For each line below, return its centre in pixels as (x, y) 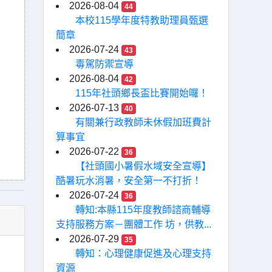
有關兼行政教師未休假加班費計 (143, 122)
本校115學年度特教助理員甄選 (142, 20)
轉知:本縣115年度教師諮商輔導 (143, 210)
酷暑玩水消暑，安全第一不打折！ (129, 181)
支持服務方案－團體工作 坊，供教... (134, 224)
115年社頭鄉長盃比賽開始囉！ (142, 93)
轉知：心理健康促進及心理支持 (143, 253)
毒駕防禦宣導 (104, 64)
